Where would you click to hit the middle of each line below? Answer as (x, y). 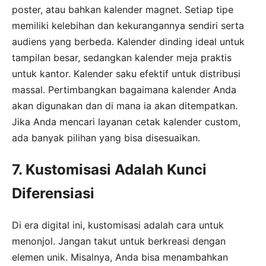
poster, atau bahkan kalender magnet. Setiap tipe (123, 9)
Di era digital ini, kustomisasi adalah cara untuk (118, 225)
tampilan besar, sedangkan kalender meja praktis (122, 57)
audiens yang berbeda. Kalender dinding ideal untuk (128, 41)
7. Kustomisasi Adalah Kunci (109, 169)
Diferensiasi (53, 193)
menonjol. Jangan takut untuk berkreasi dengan (119, 241)
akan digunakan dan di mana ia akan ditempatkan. (125, 105)
